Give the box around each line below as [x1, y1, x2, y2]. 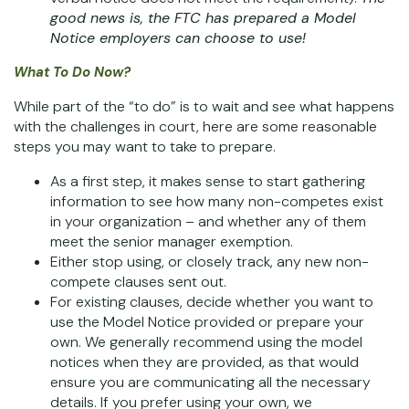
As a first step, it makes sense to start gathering [50, 172, 365, 191]
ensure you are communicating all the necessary [50, 372, 371, 392]
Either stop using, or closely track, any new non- [50, 252, 369, 271]
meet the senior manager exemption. [50, 232, 297, 251]
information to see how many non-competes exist [50, 192, 383, 211]
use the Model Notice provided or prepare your [50, 312, 364, 331]
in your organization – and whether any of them [50, 212, 366, 231]
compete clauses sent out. [50, 272, 226, 291]
